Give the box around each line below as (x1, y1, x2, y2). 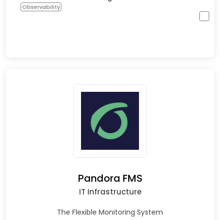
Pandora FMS (78, 171, 142, 186)
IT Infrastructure (79, 187, 141, 197)
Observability (22, 3, 60, 11)
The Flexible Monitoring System (57, 207, 163, 218)
